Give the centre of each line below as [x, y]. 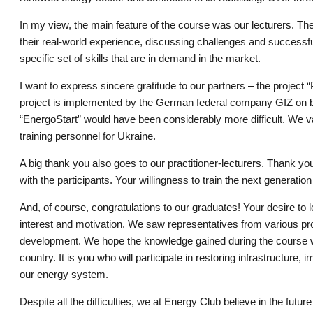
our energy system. [64, 274]
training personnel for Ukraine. [88, 136]
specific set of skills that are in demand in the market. [140, 58]
